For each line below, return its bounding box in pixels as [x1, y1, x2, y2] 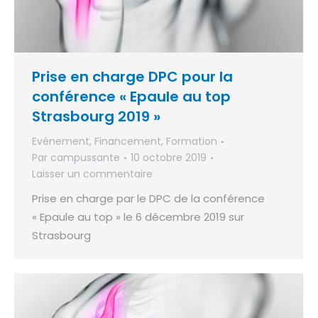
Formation [166, 134, 217, 149]
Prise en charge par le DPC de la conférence [32, 191, 265, 207]
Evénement [32, 134, 89, 149]
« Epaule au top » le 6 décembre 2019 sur [32, 209, 244, 225]
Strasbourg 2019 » [32, 106, 160, 127]
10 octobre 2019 [131, 150, 207, 165]
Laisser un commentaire [32, 167, 153, 182]
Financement [94, 134, 161, 149]
